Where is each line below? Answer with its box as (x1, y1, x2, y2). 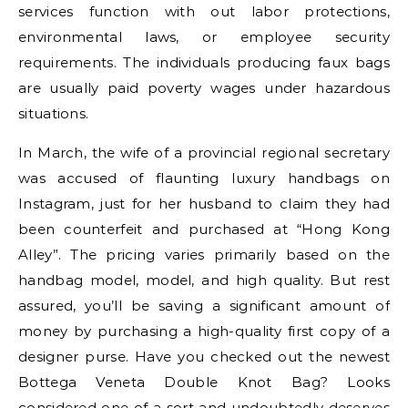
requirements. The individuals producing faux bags (18, 54, 390, 71)
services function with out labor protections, (18, 3, 390, 20)
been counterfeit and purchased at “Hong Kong (18, 220, 390, 238)
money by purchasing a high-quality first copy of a (18, 322, 390, 340)
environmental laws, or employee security (18, 28, 390, 46)
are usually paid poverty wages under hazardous (18, 79, 390, 97)
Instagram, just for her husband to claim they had (18, 195, 390, 212)
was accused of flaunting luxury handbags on (18, 169, 390, 187)
